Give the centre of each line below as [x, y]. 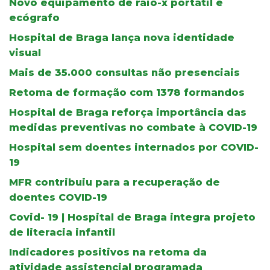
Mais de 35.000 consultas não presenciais [124, 72]
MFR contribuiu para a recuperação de [115, 182]
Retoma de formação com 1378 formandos [127, 92]
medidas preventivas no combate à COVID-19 [133, 127]
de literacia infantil [62, 232]
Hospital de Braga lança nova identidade [122, 37]
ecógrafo [34, 17]
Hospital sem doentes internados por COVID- [134, 147]
